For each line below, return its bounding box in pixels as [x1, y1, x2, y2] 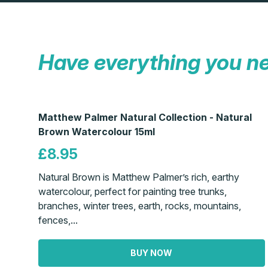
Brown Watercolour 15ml [38, 125, 155, 138]
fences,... [38, 214, 78, 226]
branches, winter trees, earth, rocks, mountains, [38, 199, 241, 212]
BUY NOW [130, 247, 173, 258]
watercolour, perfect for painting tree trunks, [38, 185, 227, 197]
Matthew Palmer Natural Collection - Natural [38, 111, 252, 123]
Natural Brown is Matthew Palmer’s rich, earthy [38, 170, 239, 183]
